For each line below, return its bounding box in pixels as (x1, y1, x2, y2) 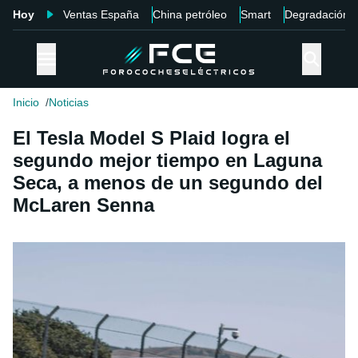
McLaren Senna (13, 194, 154, 217)
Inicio (13, 96, 39, 109)
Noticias (49, 96, 89, 109)
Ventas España (63, 8, 139, 21)
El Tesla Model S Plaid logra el (13, 127, 290, 149)
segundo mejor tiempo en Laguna (13, 149, 322, 172)
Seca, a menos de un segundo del (13, 172, 323, 194)
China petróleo (153, 8, 227, 21)
